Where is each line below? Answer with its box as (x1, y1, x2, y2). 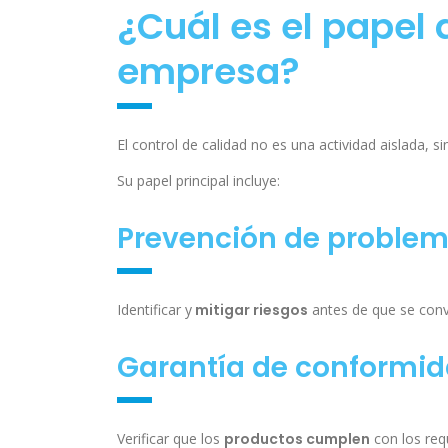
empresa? (117, 46, 300, 98)
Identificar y (117, 300, 192, 320)
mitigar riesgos (192, 300, 308, 321)
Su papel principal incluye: (117, 171, 280, 191)
